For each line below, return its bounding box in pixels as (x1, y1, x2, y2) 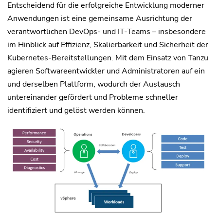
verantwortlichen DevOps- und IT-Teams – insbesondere (7, 26, 206, 37)
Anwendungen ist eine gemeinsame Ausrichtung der (7, 13, 192, 24)
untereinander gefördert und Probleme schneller (7, 91, 178, 103)
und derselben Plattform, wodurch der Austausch (7, 78, 180, 90)
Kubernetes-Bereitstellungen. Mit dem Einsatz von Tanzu (7, 52, 208, 63)
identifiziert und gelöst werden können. (7, 105, 145, 116)
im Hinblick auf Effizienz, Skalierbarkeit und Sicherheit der (7, 39, 208, 50)
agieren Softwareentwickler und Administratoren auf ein (7, 65, 205, 76)
